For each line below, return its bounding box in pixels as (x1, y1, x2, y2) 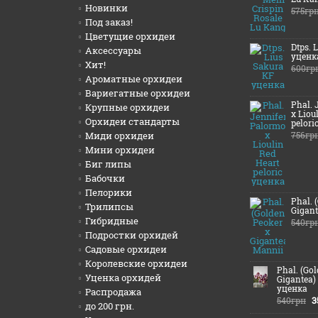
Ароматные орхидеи (85, 72, 182, 85)
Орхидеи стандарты (85, 115, 180, 128)
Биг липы (85, 158, 131, 170)
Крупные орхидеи (85, 101, 170, 114)
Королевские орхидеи (85, 257, 187, 270)
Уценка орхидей (85, 271, 161, 284)
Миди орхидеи (85, 129, 154, 142)
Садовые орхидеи (85, 243, 167, 256)
